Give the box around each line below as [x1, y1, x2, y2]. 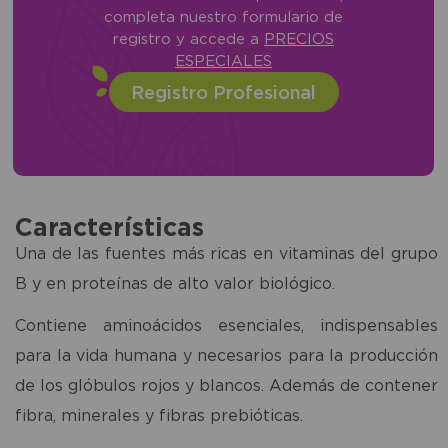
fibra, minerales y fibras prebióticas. [15, 405, 303, 424]
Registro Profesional [131, 82, 317, 103]
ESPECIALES [175, 52, 273, 70]
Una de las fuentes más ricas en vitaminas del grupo [15, 243, 438, 262]
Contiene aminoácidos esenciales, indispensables [15, 315, 438, 334]
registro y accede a [113, 30, 265, 48]
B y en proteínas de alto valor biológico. [15, 273, 335, 292]
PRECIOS [264, 30, 335, 48]
